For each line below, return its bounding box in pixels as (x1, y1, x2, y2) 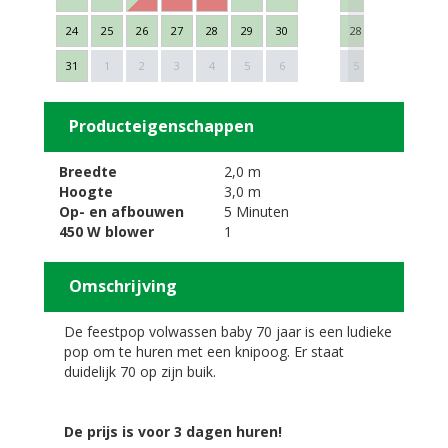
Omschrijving (69, 275, 177, 297)
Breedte (59, 162, 117, 181)
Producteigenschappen (69, 115, 254, 137)
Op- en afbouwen (59, 202, 184, 221)
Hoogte (59, 182, 113, 201)
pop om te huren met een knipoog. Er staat (64, 342, 344, 361)
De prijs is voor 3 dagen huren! (64, 422, 282, 441)
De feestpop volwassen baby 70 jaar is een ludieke (64, 322, 392, 341)
